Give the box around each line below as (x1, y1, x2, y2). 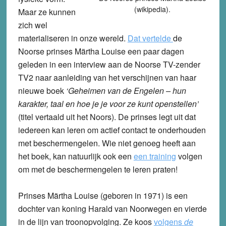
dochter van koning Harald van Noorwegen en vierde (18, 202, 207, 214)
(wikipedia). (134, 4, 171, 14)
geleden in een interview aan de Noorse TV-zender (18, 58, 200, 70)
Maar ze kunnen (18, 6, 76, 18)
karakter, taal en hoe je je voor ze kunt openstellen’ (18, 97, 199, 109)
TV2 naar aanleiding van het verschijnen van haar (18, 71, 196, 83)
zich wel (18, 19, 47, 31)
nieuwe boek (18, 84, 66, 96)
